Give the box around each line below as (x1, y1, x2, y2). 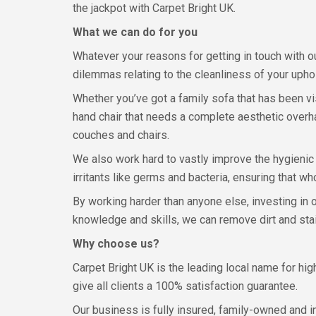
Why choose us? (73, 237, 159, 250)
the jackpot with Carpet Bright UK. (73, 1, 236, 15)
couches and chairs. (73, 128, 169, 142)
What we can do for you (73, 25, 197, 39)
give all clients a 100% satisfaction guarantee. (73, 279, 298, 293)
